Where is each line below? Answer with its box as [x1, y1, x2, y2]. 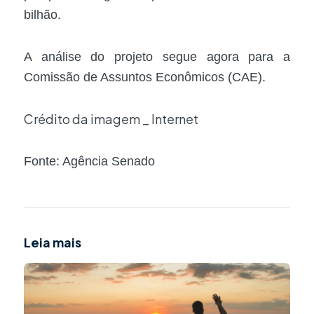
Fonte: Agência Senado [24, 154, 155, 169]
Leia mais [24, 233, 81, 250]
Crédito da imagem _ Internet [24, 110, 198, 127]
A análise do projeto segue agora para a [24, 50, 290, 64]
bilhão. [24, 7, 61, 22]
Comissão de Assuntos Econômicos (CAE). [24, 70, 266, 85]
